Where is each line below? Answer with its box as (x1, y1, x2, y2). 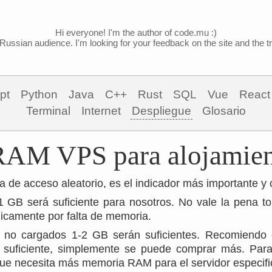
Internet (81, 104, 121, 117)
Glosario (202, 104, 246, 117)
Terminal (26, 104, 70, 117)
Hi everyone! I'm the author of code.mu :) (55, 27, 217, 38)
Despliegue (132, 104, 191, 117)
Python (20, 88, 58, 101)
